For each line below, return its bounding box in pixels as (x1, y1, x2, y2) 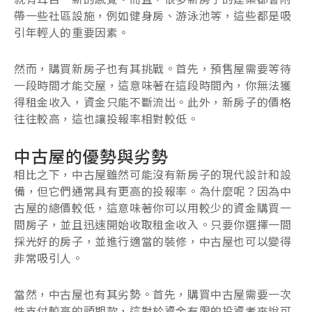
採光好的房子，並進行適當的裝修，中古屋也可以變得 (14, 232, 292, 249)
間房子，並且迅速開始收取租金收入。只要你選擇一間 (14, 215, 292, 233)
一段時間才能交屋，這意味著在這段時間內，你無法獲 (14, 76, 292, 93)
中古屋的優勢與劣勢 (14, 143, 169, 168)
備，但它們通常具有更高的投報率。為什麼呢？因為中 (14, 182, 292, 199)
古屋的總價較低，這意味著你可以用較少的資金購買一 (14, 198, 292, 216)
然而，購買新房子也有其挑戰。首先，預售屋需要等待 (14, 59, 292, 77)
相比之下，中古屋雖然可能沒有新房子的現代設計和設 (14, 165, 292, 182)
